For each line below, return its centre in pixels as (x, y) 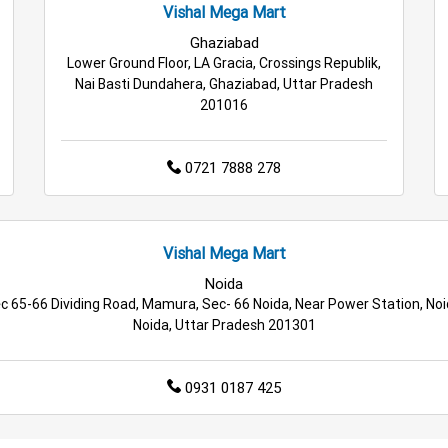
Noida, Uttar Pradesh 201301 (224, 324)
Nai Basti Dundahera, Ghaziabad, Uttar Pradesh (224, 83)
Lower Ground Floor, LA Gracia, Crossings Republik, (224, 62)
